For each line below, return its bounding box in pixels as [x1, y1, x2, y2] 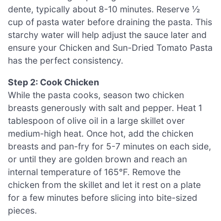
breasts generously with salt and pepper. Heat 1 [8, 103, 202, 113]
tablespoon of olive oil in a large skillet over [8, 115, 185, 126]
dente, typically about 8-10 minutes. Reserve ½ [8, 4, 200, 15]
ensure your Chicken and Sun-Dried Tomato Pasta [8, 42, 213, 53]
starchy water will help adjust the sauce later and [8, 30, 207, 40]
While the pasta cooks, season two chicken [8, 90, 184, 101]
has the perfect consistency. [8, 55, 123, 66]
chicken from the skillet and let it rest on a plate [8, 180, 201, 190]
